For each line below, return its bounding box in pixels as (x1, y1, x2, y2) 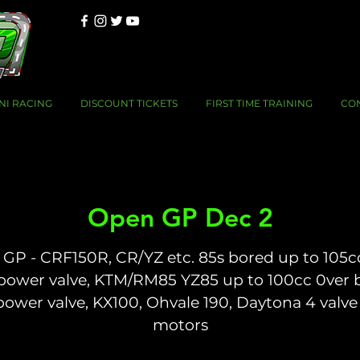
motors (152, 315, 208, 334)
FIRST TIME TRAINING (205, 96, 313, 109)
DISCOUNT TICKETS (80, 96, 178, 109)
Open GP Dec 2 (87, 200, 273, 233)
